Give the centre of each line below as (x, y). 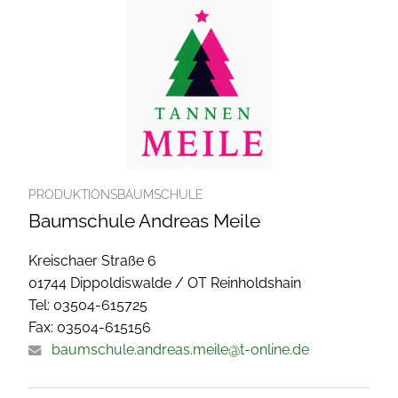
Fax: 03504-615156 (90, 327)
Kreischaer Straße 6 (92, 260)
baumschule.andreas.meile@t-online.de (180, 349)
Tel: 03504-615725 (88, 305)
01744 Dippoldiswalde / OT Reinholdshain (165, 283)
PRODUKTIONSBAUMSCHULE (116, 194)
